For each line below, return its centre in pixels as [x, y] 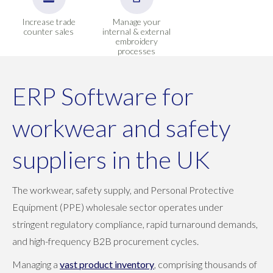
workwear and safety [121, 128]
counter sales [49, 31]
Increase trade [49, 21]
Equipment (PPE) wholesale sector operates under [118, 207]
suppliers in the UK [111, 159]
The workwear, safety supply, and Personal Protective [123, 190]
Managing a [36, 264]
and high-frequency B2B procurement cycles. [107, 241]
